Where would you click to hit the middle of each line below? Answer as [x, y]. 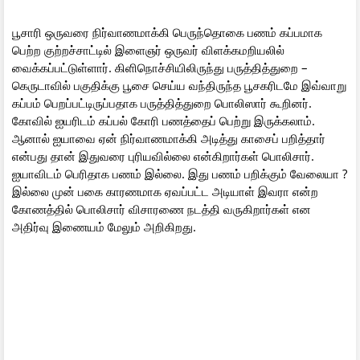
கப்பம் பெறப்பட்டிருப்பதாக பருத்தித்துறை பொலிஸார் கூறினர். [162, 102]
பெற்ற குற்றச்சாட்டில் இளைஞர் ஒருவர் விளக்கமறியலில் [148, 49]
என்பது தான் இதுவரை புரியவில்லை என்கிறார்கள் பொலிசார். [163, 155]
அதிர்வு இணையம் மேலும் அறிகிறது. [104, 226]
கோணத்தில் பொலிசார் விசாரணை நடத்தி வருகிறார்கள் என [162, 209]
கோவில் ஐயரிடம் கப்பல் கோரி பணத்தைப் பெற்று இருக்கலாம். [164, 120]
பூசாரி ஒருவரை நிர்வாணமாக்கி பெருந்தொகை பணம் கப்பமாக [167, 32]
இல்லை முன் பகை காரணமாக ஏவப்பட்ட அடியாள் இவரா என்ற [165, 191]
